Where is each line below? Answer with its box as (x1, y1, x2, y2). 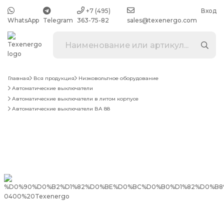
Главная (8, 75, 29, 82)
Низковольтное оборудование (78, 75, 158, 82)
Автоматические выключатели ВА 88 (12, 105, 110, 112)
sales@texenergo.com (127, 16, 197, 24)
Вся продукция (33, 75, 74, 82)
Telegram (43, 16, 73, 24)
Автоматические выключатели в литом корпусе (12, 95, 138, 102)
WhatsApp (7, 16, 39, 24)
